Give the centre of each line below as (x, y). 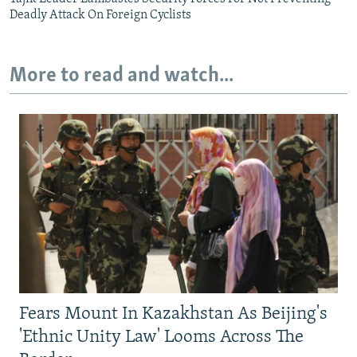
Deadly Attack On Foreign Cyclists (100, 16)
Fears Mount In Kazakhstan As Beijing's (173, 314)
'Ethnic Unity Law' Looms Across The (161, 337)
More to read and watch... (122, 76)
